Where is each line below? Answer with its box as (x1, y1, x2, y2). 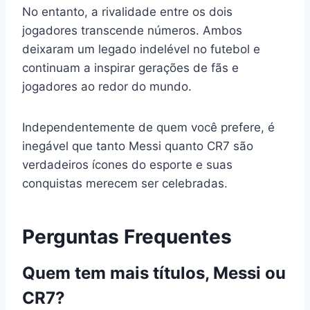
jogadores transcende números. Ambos (22, 23, 242, 37)
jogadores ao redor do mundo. (22, 79, 192, 93)
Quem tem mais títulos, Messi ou (22, 262, 286, 283)
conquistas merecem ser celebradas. (22, 176, 228, 190)
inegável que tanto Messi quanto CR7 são (22, 138, 253, 153)
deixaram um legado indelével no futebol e (22, 42, 260, 56)
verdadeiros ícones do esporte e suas (22, 157, 232, 172)
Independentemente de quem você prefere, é (22, 120, 275, 134)
